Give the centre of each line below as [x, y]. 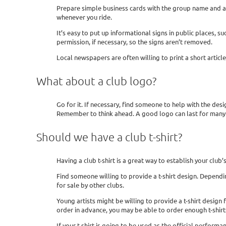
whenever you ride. [84, 17]
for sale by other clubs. [90, 185]
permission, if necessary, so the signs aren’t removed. [134, 41]
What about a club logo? [96, 80]
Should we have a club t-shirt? [109, 137]
